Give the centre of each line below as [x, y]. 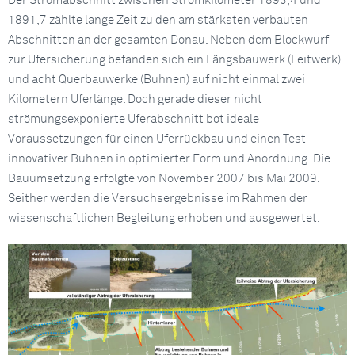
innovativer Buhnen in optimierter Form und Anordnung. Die [169, 159]
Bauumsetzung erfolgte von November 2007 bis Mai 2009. [164, 179]
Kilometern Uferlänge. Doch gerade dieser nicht [135, 99]
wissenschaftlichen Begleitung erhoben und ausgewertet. [164, 218]
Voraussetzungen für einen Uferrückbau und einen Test [157, 139]
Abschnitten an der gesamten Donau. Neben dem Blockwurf [168, 40]
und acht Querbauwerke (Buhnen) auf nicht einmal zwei [157, 80]
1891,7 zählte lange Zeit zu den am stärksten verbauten [158, 20]
